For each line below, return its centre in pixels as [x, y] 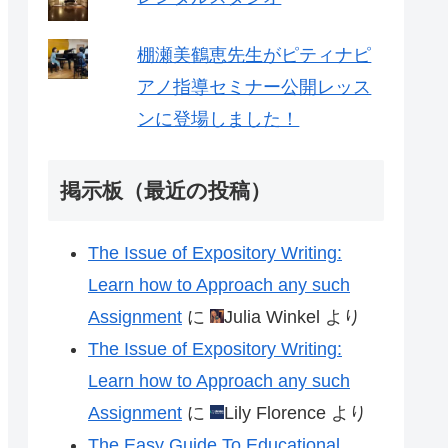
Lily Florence [275, 413]
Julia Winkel [272, 317]
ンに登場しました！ [218, 118]
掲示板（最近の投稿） [165, 191]
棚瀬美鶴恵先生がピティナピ [254, 54]
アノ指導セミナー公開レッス [254, 86]
